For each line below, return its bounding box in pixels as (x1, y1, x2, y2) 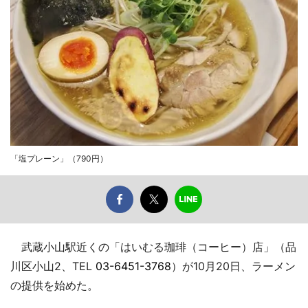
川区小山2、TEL (10, 258, 96, 273)
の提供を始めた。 (10, 278, 98, 292)
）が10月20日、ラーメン (171, 258, 296, 273)
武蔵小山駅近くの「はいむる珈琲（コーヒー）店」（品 (10, 239, 296, 254)
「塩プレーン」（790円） (10, 153, 108, 164)
